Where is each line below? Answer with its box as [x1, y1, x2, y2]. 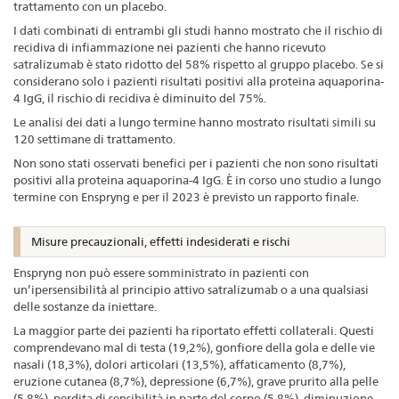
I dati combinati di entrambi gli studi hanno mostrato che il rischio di [13, 22, 383, 37]
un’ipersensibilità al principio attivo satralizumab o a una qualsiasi [13, 282, 369, 297]
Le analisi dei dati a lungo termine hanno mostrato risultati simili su [13, 114, 376, 129]
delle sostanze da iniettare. [13, 299, 157, 314]
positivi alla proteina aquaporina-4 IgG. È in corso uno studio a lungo [13, 172, 381, 187]
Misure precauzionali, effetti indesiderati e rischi [31, 234, 290, 249]
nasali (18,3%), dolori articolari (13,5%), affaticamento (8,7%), [13, 357, 346, 372]
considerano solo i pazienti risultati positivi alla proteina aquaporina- [13, 73, 384, 88]
